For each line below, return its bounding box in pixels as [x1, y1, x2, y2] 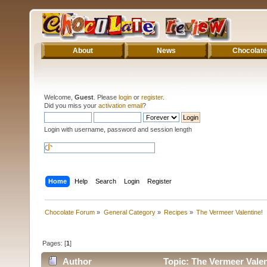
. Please [94, 93, 119, 101]
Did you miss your [44, 101, 98, 109]
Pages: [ [42, 239, 67, 247]
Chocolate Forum [45, 208, 95, 216]
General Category [103, 208, 156, 216]
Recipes [163, 208, 188, 216]
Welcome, [44, 93, 74, 101]
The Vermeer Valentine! [196, 208, 263, 216]
